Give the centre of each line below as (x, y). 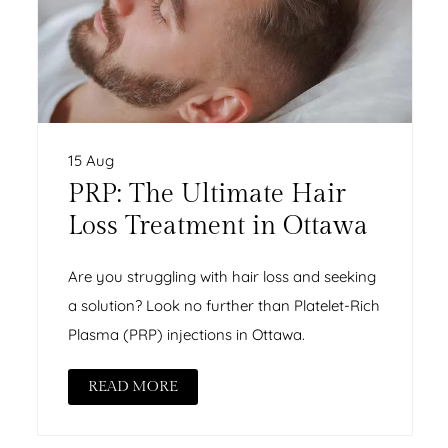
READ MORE (133, 386)
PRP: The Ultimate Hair (207, 193)
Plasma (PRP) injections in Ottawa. (187, 334)
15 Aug (91, 160)
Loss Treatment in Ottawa (218, 225)
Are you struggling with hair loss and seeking (222, 276)
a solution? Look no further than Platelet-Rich (224, 305)
